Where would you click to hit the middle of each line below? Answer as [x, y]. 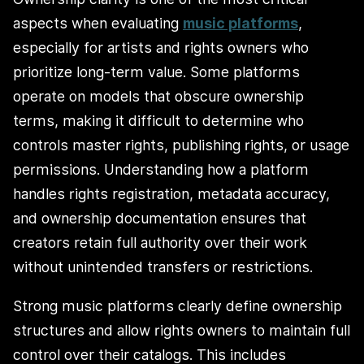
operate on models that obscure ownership [158, 97]
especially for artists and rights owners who [161, 48]
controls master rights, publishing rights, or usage [181, 145]
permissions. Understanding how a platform [161, 170]
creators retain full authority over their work [160, 243]
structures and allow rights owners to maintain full [182, 330]
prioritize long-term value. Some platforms [156, 72]
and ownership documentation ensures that [160, 219]
